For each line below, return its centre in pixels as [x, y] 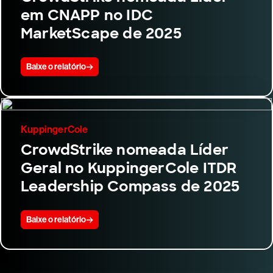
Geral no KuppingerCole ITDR [129, 168]
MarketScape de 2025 [101, 34]
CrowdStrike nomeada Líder [125, 150]
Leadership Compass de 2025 [130, 186]
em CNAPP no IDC [87, 15]
